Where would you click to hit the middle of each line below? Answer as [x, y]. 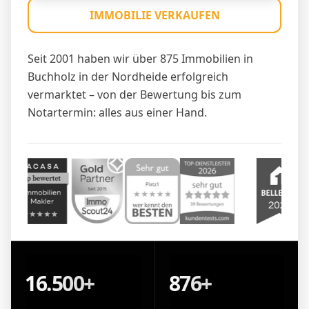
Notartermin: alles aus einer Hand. [117, 112]
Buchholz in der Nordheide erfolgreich [128, 76]
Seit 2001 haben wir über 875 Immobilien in [140, 58]
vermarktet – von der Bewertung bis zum [134, 94]
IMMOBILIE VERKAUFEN [154, 15]
